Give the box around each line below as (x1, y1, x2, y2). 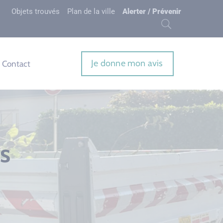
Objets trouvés (11, 7, 60, 16)
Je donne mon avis (91, 58, 163, 69)
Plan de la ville (67, 7, 115, 16)
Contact (1, 59, 30, 69)
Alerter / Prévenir (122, 7, 181, 16)
